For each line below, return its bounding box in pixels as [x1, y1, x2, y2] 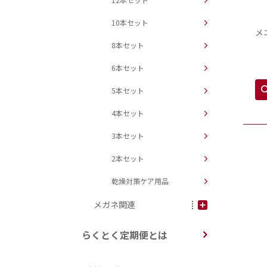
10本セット [111, 17, 148, 27]
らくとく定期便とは [82, 228, 167, 242]
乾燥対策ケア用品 [111, 176, 169, 186]
